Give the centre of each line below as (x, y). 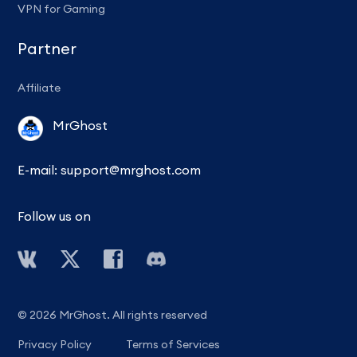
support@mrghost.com (131, 170)
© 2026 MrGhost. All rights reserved (113, 315)
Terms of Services (173, 345)
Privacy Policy (55, 345)
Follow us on (55, 216)
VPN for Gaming (62, 9)
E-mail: (39, 170)
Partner (47, 49)
